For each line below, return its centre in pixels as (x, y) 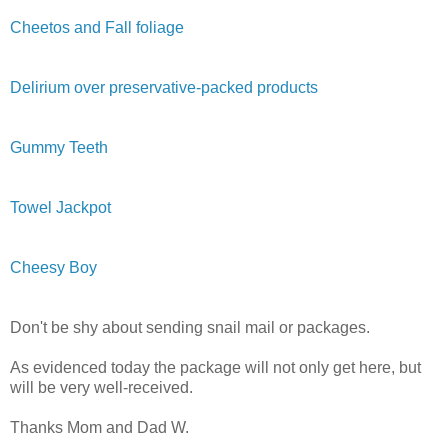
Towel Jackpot (60, 207)
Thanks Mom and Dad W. (99, 427)
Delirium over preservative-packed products (164, 87)
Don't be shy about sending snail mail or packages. (190, 327)
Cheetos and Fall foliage (97, 27)
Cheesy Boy (53, 267)
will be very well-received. (101, 387)
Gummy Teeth (59, 147)
